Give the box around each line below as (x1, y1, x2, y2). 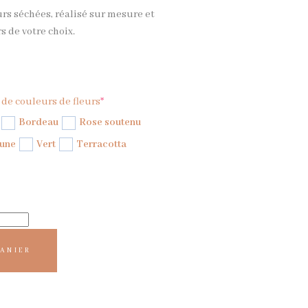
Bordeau (18, 116, 58, 129)
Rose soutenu (78, 116, 141, 129)
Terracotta (76, 137, 126, 151)
